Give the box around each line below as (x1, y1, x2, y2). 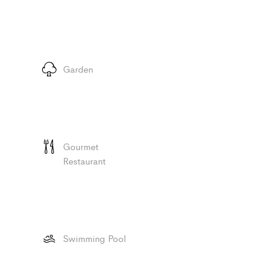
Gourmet (63, 140, 98, 153)
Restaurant (63, 154, 106, 168)
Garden (63, 62, 93, 76)
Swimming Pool (63, 232, 126, 245)
